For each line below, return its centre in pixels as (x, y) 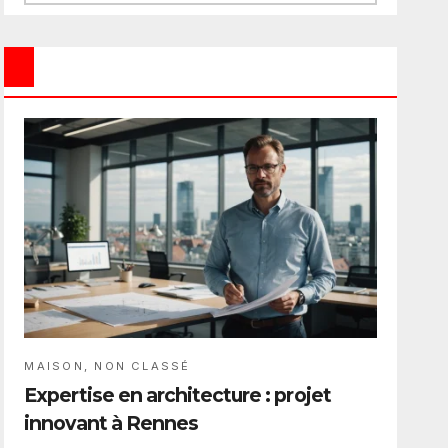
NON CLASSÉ (142, 366)
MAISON (54, 366)
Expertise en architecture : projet (177, 395)
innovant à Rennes (111, 423)
